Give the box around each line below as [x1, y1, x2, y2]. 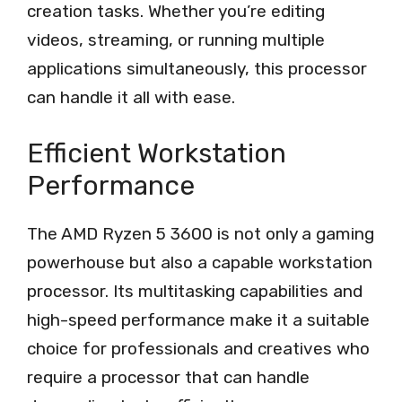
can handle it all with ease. [27, 86, 235, 108]
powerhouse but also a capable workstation [27, 252, 372, 274]
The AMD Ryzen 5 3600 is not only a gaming [27, 223, 374, 245]
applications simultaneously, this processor [27, 57, 367, 79]
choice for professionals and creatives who [27, 338, 370, 360]
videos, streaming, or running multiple [27, 29, 325, 50]
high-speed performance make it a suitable [27, 310, 370, 331]
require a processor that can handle [27, 367, 310, 389]
